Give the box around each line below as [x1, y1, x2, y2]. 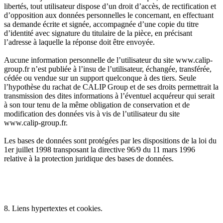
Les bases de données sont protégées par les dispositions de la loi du [4, 136, 217, 145]
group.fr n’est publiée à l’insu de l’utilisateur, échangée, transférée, [4, 65, 212, 74]
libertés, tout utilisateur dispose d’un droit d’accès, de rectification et [4, 2, 216, 11]
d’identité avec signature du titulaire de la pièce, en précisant [4, 29, 192, 38]
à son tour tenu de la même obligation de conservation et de [4, 101, 190, 110]
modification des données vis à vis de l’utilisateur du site [4, 110, 182, 118]
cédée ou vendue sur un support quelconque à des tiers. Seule [4, 74, 196, 83]
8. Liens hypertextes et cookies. [4, 204, 103, 213]
